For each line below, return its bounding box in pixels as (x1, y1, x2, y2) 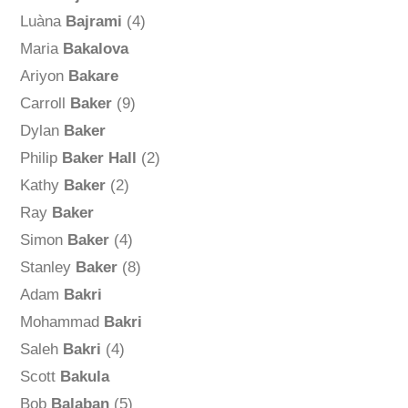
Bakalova (62, 40, 128, 58)
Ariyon (19, 67, 68, 86)
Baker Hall (61, 149, 137, 168)
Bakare (67, 67, 118, 86)
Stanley (19, 259, 76, 277)
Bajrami (65, 13, 122, 31)
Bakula (59, 368, 109, 386)
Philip (19, 149, 62, 168)
